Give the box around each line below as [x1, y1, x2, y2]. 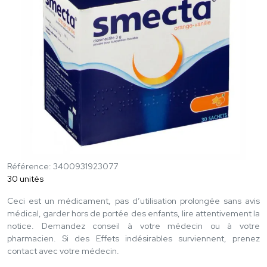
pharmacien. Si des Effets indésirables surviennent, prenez [7, 232, 260, 244]
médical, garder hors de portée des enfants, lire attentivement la [7, 207, 260, 219]
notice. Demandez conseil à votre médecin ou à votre [7, 220, 260, 231]
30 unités [7, 173, 44, 184]
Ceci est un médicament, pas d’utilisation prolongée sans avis [7, 195, 260, 206]
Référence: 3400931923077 [7, 160, 118, 172]
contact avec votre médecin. [7, 245, 119, 256]
